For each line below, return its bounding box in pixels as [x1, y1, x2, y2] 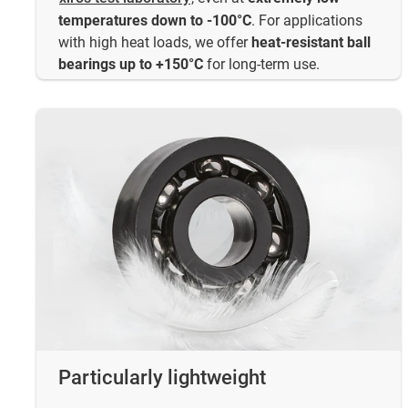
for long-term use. [203, 56, 320, 74]
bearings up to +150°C [58, 56, 203, 74]
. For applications [251, 12, 362, 30]
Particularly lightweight [58, 366, 266, 390]
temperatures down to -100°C [58, 12, 251, 30]
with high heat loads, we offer [58, 34, 251, 52]
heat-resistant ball [251, 34, 371, 52]
